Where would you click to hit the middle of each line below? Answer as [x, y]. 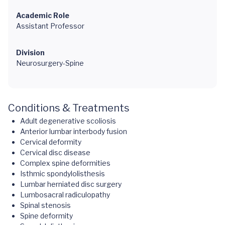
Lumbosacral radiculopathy [65, 195]
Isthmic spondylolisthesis [63, 174]
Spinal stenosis [45, 205]
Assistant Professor [50, 26]
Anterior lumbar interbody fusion [74, 131]
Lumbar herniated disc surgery [71, 184]
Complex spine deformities [65, 163]
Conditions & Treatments [69, 108]
